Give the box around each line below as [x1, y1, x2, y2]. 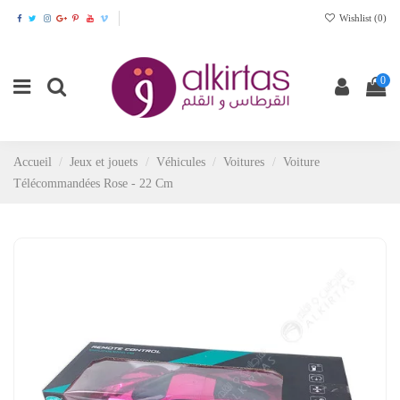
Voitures [223, 154, 265, 170]
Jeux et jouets [70, 154, 138, 170]
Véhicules [155, 154, 205, 170]
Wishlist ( [337, 12, 378, 23]
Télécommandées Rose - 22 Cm [13, 176, 173, 191]
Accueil [13, 154, 52, 170]
